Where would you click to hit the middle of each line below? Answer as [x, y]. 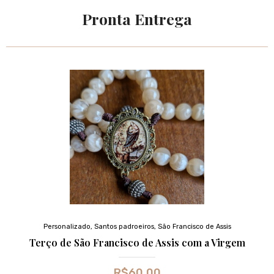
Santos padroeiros [124, 226]
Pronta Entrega [137, 18]
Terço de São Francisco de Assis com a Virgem [137, 242]
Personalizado [67, 226]
